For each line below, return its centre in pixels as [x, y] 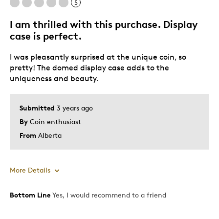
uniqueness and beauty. [54, 78]
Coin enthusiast [55, 121]
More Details [30, 170]
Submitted [38, 108]
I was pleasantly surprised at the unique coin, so [98, 57]
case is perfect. [46, 36]
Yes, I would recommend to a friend [108, 195]
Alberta [50, 135]
